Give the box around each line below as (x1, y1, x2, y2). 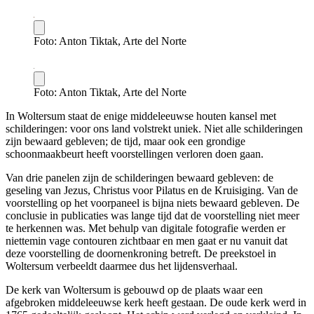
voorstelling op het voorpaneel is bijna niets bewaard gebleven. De (6, 197, 299, 210)
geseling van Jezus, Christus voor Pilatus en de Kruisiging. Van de (6, 184, 298, 197)
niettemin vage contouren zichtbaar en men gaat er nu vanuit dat (6, 235, 287, 247)
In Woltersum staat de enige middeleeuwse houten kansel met (6, 110, 276, 123)
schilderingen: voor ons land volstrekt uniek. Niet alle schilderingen (6, 123, 303, 135)
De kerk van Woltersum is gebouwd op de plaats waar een (6, 284, 263, 296)
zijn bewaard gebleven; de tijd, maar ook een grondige (6, 135, 245, 148)
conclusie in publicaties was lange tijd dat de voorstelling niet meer (6, 210, 299, 222)
